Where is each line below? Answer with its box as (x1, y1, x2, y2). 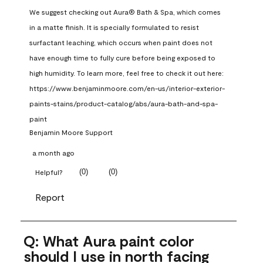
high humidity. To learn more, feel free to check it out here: (29, 68, 224, 77)
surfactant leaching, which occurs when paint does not (29, 38, 213, 46)
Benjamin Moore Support (29, 127, 113, 136)
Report (35, 191, 65, 203)
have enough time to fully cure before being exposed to (29, 53, 215, 62)
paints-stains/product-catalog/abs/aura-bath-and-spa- (29, 99, 218, 107)
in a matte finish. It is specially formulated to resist (29, 22, 199, 31)
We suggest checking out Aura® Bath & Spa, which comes (29, 7, 221, 16)
